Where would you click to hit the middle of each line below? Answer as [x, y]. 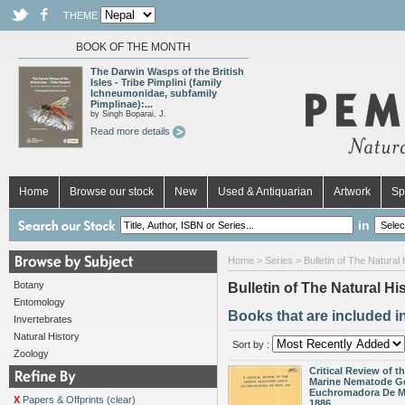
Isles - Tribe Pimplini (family [156, 82]
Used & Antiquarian [265, 192]
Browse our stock [112, 192]
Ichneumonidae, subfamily [154, 93]
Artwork [352, 192]
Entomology [39, 302]
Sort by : [252, 344]
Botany [29, 285]
